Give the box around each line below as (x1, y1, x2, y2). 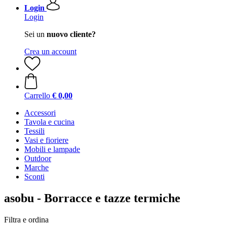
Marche (24, 163, 49, 172)
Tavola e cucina (24, 118, 74, 126)
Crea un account (24, 47, 77, 56)
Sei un (24, 30, 47, 39)
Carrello (24, 91, 50, 100)
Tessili (24, 127, 45, 135)
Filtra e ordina (4, 215, 49, 224)
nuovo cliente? (47, 30, 96, 39)
